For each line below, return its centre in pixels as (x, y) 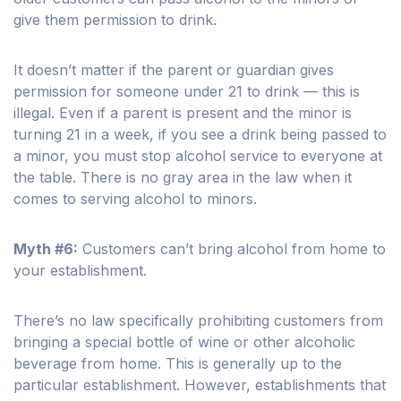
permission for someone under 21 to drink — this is (187, 92)
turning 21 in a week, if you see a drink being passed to (200, 135)
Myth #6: (46, 249)
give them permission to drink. (115, 20)
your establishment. (80, 271)
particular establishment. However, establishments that (200, 385)
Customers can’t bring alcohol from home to (234, 249)
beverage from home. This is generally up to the (178, 364)
